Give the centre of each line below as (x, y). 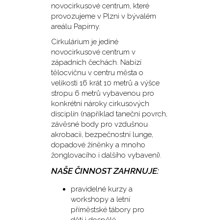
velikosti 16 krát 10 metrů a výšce (105, 83)
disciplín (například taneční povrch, (109, 114)
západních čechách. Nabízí (96, 63)
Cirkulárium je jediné (84, 42)
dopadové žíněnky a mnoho (98, 145)
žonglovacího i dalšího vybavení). (106, 155)
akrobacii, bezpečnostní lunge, (102, 135)
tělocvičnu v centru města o (97, 73)
